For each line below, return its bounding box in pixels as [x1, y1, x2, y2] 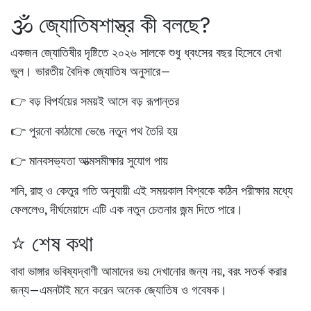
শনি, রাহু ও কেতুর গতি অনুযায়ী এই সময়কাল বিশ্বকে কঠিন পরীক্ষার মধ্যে [10, 183, 293, 199]
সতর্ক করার [244, 263, 287, 280]
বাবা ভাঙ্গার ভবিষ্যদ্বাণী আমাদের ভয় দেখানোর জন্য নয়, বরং [10, 263, 244, 280]
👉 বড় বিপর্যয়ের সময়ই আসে [10, 93, 131, 110]
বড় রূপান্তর [131, 93, 179, 110]
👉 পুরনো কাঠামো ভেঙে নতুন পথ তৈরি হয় [10, 123, 178, 140]
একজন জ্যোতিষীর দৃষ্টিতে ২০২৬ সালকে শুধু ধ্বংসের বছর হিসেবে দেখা [10, 44, 281, 61]
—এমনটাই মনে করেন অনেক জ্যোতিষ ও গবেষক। [29, 282, 227, 299]
